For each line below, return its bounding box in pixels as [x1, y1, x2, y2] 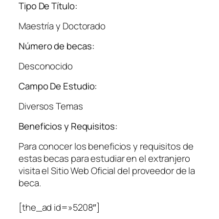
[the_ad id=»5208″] [19, 200, 100, 214]
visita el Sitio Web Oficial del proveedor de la [19, 164, 196, 177]
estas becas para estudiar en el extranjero [19, 152, 190, 165]
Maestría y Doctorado [19, 19, 106, 32]
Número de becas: [19, 40, 95, 53]
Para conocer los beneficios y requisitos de [19, 139, 194, 153]
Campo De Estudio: [19, 80, 98, 93]
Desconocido [19, 59, 73, 72]
